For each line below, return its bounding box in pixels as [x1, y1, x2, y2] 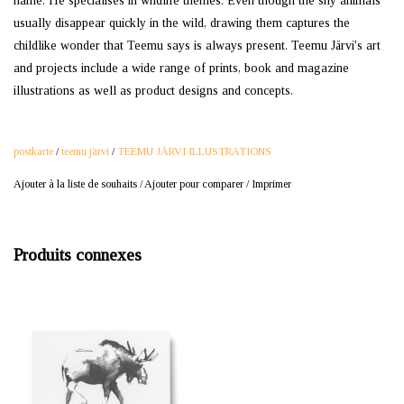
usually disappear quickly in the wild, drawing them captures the [14, 15, 350, 30]
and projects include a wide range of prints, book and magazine [14, 60, 349, 75]
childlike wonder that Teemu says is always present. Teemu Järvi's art [14, 38, 381, 52]
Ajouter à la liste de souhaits [14, 177, 137, 190]
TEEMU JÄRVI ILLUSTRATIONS [117, 144, 271, 158]
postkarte [14, 144, 53, 158]
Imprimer [252, 177, 291, 190]
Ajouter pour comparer [144, 177, 246, 190]
